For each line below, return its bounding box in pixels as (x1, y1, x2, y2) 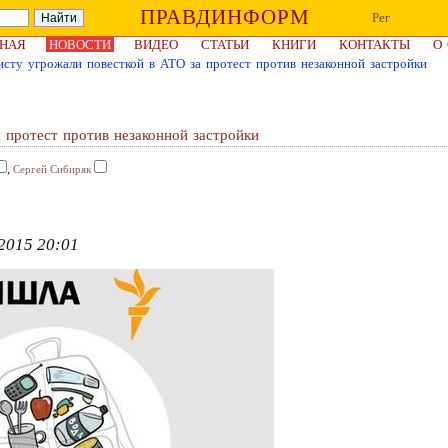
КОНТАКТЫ (339, 37, 410, 52)
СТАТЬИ (201, 37, 249, 52)
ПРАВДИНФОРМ (139, 5, 310, 29)
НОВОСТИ (49, 37, 111, 52)
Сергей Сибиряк (13, 163, 91, 175)
